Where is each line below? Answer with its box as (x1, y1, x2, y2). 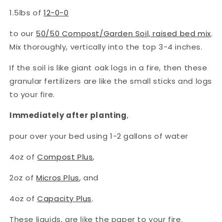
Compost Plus (37, 151, 93, 162)
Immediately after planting (9, 110, 127, 120)
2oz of (9, 172, 34, 183)
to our (9, 28, 34, 39)
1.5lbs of (9, 7, 42, 18)
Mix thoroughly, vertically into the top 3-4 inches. (9, 41, 205, 52)
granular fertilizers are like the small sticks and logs (9, 75, 213, 86)
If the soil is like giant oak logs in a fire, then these (9, 62, 208, 73)
